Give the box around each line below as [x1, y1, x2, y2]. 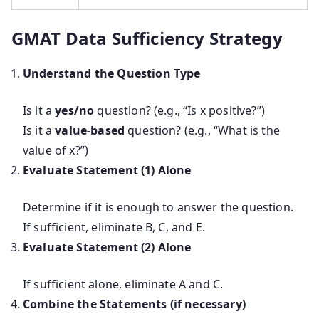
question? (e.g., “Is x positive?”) [94, 102, 265, 118]
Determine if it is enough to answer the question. [23, 199, 293, 215]
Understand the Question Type [23, 65, 201, 81]
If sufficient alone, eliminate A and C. [23, 276, 224, 292]
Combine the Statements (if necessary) [23, 296, 246, 312]
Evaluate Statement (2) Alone [23, 239, 192, 255]
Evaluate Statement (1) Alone [23, 162, 192, 178]
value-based [55, 122, 125, 138]
